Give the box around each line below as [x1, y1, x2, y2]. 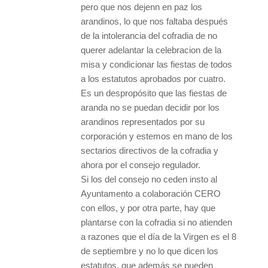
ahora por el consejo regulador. [81, 159, 200, 170]
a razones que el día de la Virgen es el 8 [81, 231, 236, 242]
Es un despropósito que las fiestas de [81, 87, 227, 98]
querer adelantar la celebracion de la [81, 44, 221, 55]
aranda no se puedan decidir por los [81, 102, 220, 112]
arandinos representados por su [81, 116, 205, 127]
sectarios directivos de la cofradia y [81, 145, 218, 156]
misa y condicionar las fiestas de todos [81, 59, 232, 69]
